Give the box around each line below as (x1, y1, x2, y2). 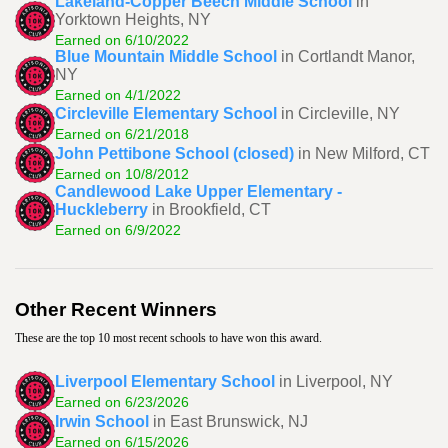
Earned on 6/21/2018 (55, 125, 189, 142)
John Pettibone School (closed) (55, 144, 294, 162)
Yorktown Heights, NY (55, 11, 211, 28)
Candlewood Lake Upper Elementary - (55, 183, 342, 200)
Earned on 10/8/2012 (55, 165, 189, 182)
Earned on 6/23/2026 (55, 393, 189, 410)
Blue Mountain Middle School (55, 48, 277, 65)
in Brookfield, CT (152, 201, 271, 218)
